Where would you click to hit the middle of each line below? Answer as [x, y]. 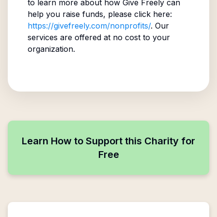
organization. [51, 49]
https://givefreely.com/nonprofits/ [89, 26]
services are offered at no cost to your [99, 37]
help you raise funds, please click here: [100, 14]
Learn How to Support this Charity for [108, 141]
